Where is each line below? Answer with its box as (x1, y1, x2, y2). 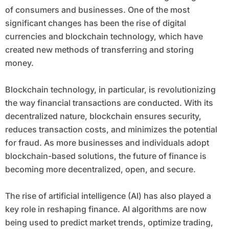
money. (5, 58, 34, 68)
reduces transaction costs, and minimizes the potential (5, 124, 217, 135)
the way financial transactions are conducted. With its (5, 98, 213, 108)
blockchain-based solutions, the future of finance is (5, 151, 207, 162)
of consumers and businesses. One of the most (5, 5, 190, 15)
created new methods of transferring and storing (5, 44, 194, 55)
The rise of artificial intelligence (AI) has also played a (5, 191, 211, 201)
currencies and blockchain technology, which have (5, 31, 203, 42)
